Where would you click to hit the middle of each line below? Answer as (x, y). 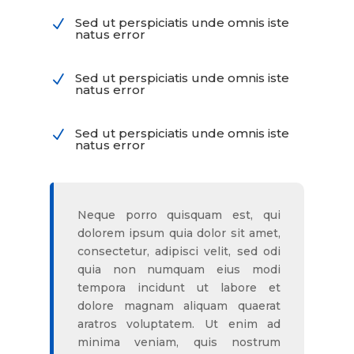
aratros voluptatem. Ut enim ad (179, 324)
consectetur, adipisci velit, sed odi (179, 252)
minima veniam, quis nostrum (179, 343)
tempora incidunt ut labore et (179, 288)
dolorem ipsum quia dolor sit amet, (179, 233)
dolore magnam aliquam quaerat (179, 306)
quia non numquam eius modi (179, 270)
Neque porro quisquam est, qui (179, 215)
